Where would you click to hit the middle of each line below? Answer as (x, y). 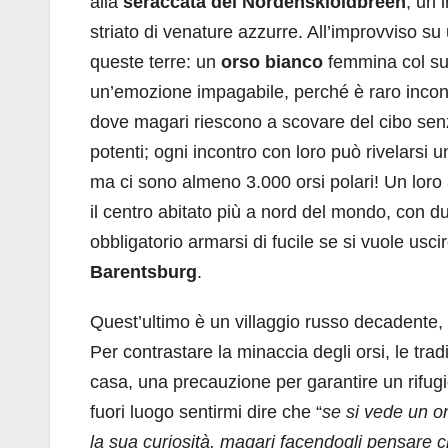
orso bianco (274, 62)
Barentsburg (143, 272)
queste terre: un (155, 62)
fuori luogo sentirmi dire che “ (206, 412)
